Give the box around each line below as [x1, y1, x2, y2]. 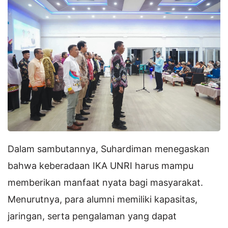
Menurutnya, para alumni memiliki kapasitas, [8, 193, 197, 205]
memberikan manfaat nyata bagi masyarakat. [8, 177, 203, 188]
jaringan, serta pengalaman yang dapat [8, 210, 177, 221]
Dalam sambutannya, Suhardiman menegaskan [8, 143, 210, 154]
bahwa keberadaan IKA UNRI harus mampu [8, 160, 193, 171]
